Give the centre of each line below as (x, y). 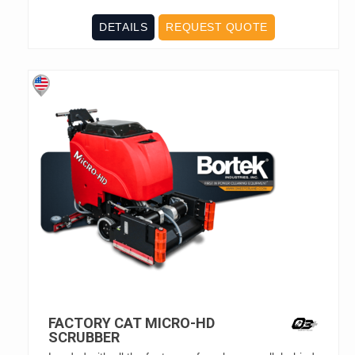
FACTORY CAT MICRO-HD (132, 323)
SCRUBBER (84, 338)
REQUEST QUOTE (217, 27)
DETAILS (124, 27)
